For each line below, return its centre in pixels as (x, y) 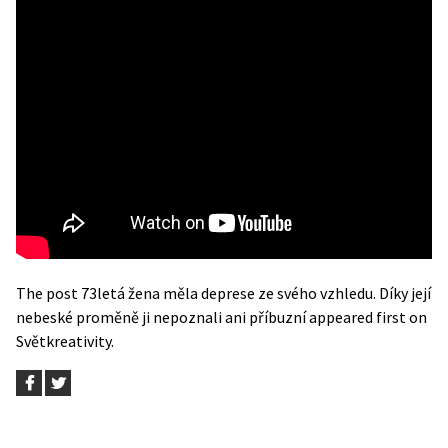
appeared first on (366, 317)
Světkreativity (63, 341)
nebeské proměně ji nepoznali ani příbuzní (161, 317)
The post (48, 293)
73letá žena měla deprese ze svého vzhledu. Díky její (256, 293)
